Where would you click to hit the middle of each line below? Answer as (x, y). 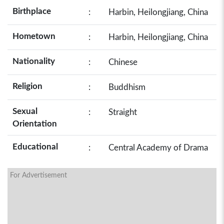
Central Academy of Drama (158, 148)
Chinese (123, 62)
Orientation (35, 124)
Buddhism (127, 87)
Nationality (34, 61)
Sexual (25, 111)
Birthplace (32, 11)
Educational (35, 147)
